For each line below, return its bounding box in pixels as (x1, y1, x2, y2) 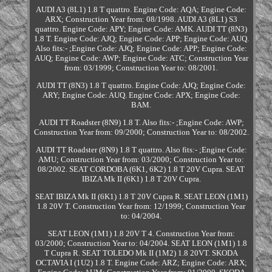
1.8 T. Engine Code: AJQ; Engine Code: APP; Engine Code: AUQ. (33, 34, 249, 44)
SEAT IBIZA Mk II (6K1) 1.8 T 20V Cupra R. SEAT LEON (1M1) (35, 192, 248, 202)
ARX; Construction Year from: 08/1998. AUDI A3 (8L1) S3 (45, 15, 238, 24)
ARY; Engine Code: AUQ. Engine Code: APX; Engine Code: (42, 90, 240, 100)
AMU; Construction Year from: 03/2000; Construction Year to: (38, 155, 245, 165)
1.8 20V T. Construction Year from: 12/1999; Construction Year (37, 202, 246, 211)
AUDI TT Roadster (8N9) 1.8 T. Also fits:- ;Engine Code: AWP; (38, 118, 244, 127)
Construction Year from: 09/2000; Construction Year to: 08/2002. (33, 127, 249, 137)
